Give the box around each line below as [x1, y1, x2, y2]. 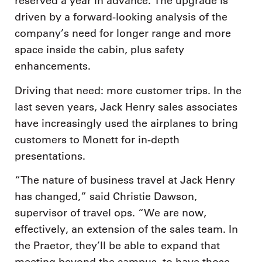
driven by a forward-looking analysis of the [15, 11, 227, 24]
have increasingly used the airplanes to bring [15, 116, 238, 130]
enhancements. [15, 60, 91, 73]
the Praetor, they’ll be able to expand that [15, 239, 220, 253]
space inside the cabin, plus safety [15, 43, 184, 57]
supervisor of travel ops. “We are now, [15, 206, 206, 220]
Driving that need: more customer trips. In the [15, 84, 242, 97]
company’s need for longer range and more [15, 27, 231, 40]
